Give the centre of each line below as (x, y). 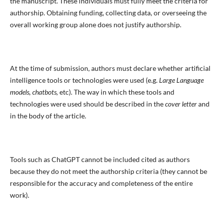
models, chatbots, (34, 92)
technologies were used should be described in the (87, 104)
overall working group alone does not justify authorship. (95, 24)
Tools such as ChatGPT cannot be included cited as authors (100, 159)
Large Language (181, 80)
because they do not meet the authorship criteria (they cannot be (108, 171)
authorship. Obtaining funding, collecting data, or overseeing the (108, 12)
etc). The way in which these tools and (117, 92)
